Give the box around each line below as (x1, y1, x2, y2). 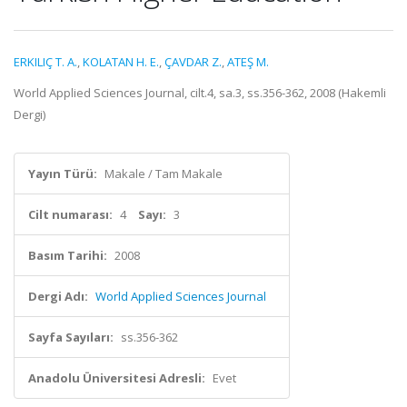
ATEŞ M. (227, 54, 269, 70)
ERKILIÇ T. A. (14, 54, 77, 70)
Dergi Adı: (28, 288, 88, 304)
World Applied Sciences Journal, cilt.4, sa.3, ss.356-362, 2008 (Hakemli (14, 84, 386, 101)
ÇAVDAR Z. (164, 54, 222, 70)
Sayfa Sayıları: (28, 329, 114, 345)
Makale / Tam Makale (104, 165, 223, 182)
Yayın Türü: (28, 165, 97, 182)
